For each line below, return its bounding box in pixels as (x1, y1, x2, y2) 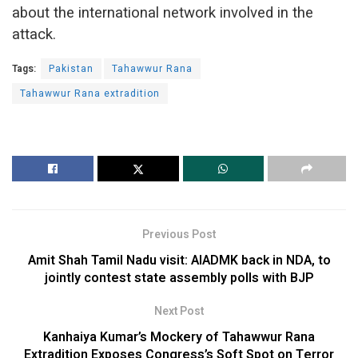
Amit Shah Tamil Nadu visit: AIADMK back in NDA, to (27, 250, 331, 270)
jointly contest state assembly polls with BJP (44, 268, 314, 288)
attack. (12, 25, 56, 43)
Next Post (154, 302, 204, 320)
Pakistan (49, 61, 93, 76)
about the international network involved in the (12, 3, 313, 22)
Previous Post (142, 225, 216, 243)
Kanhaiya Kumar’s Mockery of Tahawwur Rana (43, 327, 315, 347)
